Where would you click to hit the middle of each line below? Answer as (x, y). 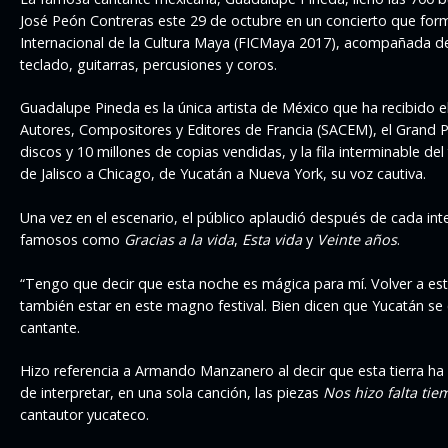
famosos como (72, 239)
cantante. (50, 327)
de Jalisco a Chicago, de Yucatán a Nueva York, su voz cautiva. (223, 174)
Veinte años (357, 239)
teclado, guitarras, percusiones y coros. (148, 64)
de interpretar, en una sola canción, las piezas (171, 393)
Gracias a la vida (179, 239)
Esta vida (272, 239)
